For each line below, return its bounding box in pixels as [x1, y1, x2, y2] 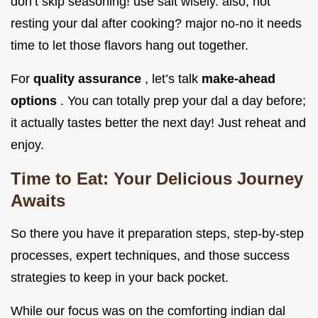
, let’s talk [145, 71, 202, 86]
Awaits [11, 190, 65, 210]
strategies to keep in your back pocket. [11, 270, 229, 285]
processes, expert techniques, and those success [11, 248, 290, 263]
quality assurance [33, 71, 145, 86]
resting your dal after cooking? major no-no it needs [11, 16, 302, 31]
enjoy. [11, 137, 44, 152]
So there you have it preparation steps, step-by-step [11, 226, 304, 241]
